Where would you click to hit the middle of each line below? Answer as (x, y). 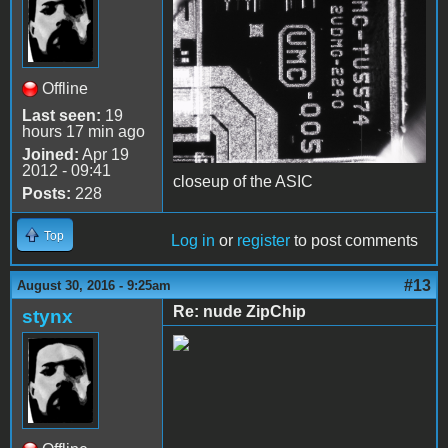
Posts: (46, 194)
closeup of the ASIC (243, 181)
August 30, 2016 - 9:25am (94, 286)
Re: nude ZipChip (239, 312)
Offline (65, 89)
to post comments (354, 241)
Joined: (50, 155)
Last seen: (61, 116)
